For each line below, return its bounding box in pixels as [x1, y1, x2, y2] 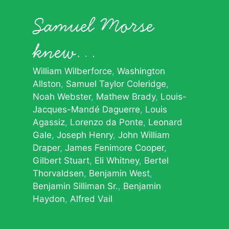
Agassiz [33, 117, 65, 127]
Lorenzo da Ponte [70, 117, 143, 127]
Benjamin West [89, 168, 150, 178]
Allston [33, 78, 61, 89]
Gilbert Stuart [33, 155, 89, 166]
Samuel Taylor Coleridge [66, 78, 166, 89]
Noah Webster [33, 91, 91, 102]
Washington [117, 65, 165, 76]
